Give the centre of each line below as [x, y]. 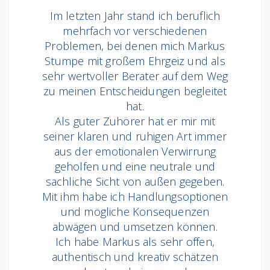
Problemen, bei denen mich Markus [135, 46]
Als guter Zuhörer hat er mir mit [135, 121]
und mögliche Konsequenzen [135, 212]
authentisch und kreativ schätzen [135, 257]
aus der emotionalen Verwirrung [135, 152]
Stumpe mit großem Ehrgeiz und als [135, 61]
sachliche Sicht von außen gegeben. [135, 182]
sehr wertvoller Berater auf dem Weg [135, 76]
